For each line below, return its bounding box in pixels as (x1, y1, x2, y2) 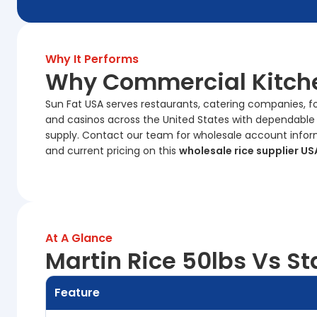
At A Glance (45, 230, 113, 247)
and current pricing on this (45, 144, 179, 158)
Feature (54, 284, 100, 301)
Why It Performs (45, 51, 139, 68)
